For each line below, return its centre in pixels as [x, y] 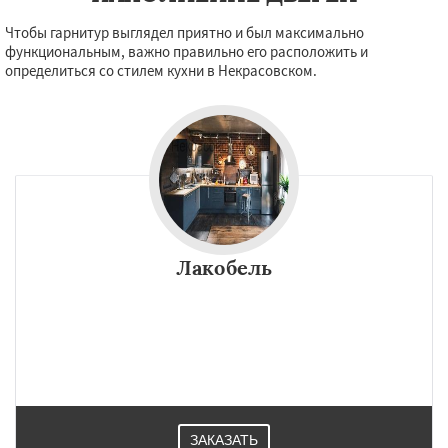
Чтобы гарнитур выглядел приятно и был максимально [184, 32]
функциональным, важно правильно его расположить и [186, 51]
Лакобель [224, 267]
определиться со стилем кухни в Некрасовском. [161, 70]
